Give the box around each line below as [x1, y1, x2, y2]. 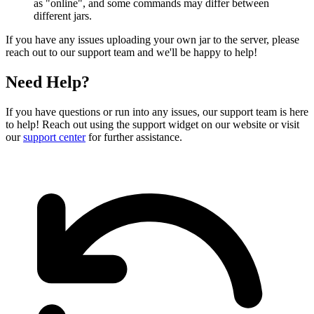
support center [23, 131, 86, 144]
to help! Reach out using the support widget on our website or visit [6, 118, 299, 131]
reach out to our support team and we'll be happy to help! [6, 46, 257, 59]
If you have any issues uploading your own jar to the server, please [6, 34, 299, 46]
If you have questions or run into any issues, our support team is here [6, 106, 308, 118]
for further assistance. [86, 131, 182, 144]
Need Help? [6, 73, 90, 92]
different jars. [34, 10, 92, 22]
